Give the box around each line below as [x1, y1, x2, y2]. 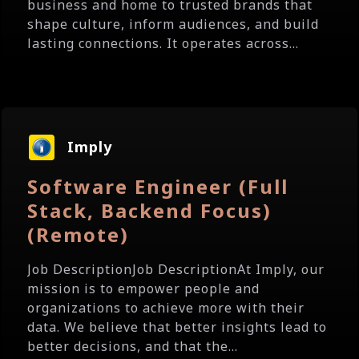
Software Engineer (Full [27, 173, 288, 200]
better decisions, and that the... [27, 337, 238, 355]
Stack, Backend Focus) [27, 197, 272, 224]
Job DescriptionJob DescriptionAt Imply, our [27, 260, 325, 278]
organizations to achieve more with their [27, 299, 305, 317]
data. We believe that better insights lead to [27, 318, 327, 336]
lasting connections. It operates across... [27, 34, 299, 52]
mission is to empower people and [27, 280, 260, 297]
